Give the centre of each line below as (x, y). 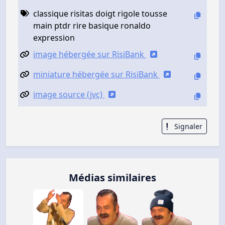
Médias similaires (113, 178)
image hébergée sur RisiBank (90, 54)
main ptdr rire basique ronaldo (92, 25)
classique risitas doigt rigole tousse (100, 13)
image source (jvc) (69, 94)
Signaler (187, 126)
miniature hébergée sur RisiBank (96, 74)
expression (54, 37)
